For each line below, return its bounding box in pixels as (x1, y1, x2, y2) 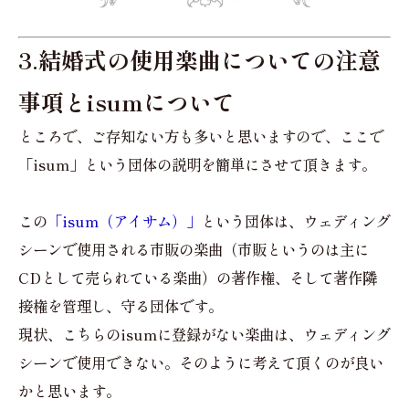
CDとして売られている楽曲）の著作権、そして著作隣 (18, 267, 377, 288)
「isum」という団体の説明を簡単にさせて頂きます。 (18, 153, 376, 175)
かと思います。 (18, 380, 121, 402)
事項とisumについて (18, 85, 235, 118)
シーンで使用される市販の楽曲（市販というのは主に (18, 238, 369, 260)
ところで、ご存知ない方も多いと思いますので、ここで (18, 125, 383, 147)
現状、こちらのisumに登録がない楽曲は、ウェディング (18, 323, 391, 345)
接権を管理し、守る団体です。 (18, 295, 223, 317)
